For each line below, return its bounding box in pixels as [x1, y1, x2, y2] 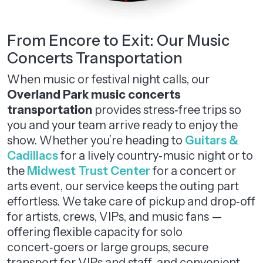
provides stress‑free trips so [92, 103, 241, 117]
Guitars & [185, 133, 238, 147]
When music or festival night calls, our [7, 72, 210, 86]
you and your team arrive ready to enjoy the [7, 118, 238, 132]
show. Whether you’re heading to [7, 133, 185, 147]
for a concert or [150, 164, 236, 178]
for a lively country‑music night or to [58, 149, 253, 163]
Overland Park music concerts [7, 87, 181, 102]
